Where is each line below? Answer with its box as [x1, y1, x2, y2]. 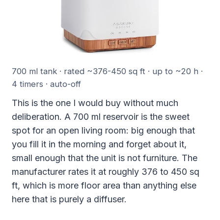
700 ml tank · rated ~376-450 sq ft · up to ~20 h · [12, 66, 203, 77]
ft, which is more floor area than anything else [12, 180, 196, 191]
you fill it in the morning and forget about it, [12, 139, 187, 150]
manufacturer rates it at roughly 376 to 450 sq [12, 166, 199, 177]
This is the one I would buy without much [12, 98, 178, 109]
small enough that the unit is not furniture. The [12, 153, 197, 164]
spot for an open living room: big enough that [12, 125, 195, 136]
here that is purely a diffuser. [12, 194, 127, 205]
